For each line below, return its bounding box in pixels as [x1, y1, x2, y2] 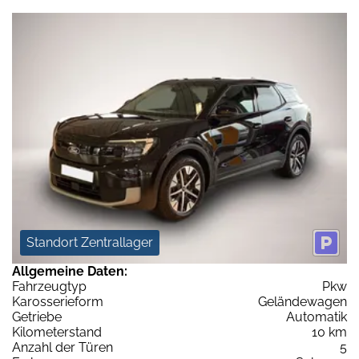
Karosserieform [12, 294, 103, 310]
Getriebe [12, 309, 62, 325]
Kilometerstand [12, 325, 102, 341]
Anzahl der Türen [12, 340, 113, 356]
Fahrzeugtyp [12, 279, 87, 295]
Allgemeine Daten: [12, 264, 127, 280]
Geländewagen [258, 294, 347, 310]
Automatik [286, 309, 347, 325]
